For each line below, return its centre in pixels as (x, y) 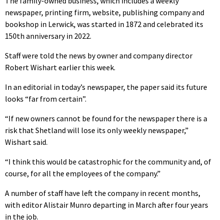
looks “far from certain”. (46, 99)
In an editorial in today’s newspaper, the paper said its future (106, 87)
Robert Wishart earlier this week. (60, 68)
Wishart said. (26, 142)
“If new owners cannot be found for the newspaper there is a (106, 119)
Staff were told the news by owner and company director (99, 56)
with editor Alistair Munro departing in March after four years (107, 205)
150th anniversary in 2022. (48, 36)
